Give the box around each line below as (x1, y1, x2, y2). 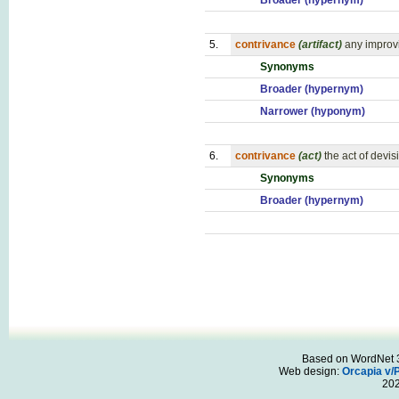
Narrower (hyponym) (260, 105, 365, 118)
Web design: (279, 365, 342, 378)
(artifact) (298, 38, 342, 51)
